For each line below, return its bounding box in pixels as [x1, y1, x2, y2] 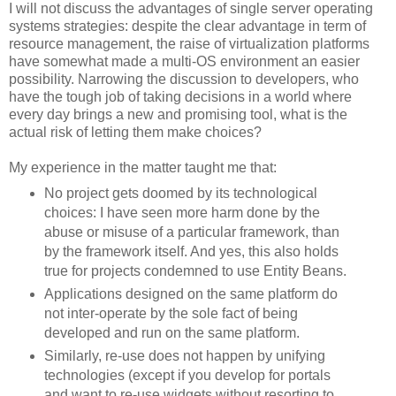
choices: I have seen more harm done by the [43, 205, 320, 221]
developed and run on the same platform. [43, 325, 300, 341]
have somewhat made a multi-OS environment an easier [9, 54, 360, 70]
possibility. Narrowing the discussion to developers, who [9, 72, 359, 88]
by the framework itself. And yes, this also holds [43, 244, 339, 260]
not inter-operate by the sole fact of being [43, 306, 298, 322]
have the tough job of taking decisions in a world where [9, 89, 352, 105]
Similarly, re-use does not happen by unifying [43, 348, 325, 363]
